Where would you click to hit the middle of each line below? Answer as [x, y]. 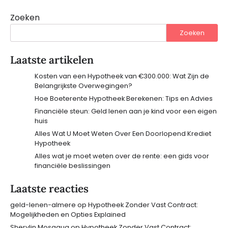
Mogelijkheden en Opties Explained [68, 215]
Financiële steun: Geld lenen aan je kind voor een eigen [126, 111]
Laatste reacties [49, 189]
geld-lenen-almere [43, 205]
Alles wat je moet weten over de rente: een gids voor [122, 156]
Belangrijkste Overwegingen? [83, 86]
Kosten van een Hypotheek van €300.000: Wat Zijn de [122, 76]
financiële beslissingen [73, 166]
